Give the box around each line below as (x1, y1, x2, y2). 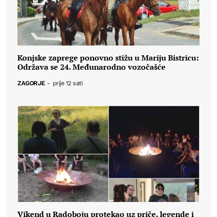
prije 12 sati (52, 79, 83, 87)
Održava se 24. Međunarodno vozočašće (17, 61, 166, 72)
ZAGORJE (17, 79, 45, 87)
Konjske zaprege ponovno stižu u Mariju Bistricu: (17, 52, 199, 63)
